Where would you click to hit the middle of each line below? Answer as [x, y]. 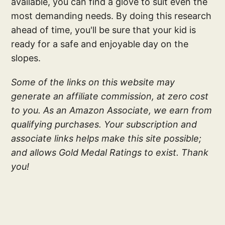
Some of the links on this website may [93, 82]
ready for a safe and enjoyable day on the [100, 44]
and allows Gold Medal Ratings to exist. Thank [110, 152]
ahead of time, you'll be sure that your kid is [104, 30]
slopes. [26, 58]
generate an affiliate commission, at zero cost [110, 96]
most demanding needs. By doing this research [111, 16]
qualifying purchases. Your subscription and [104, 124]
